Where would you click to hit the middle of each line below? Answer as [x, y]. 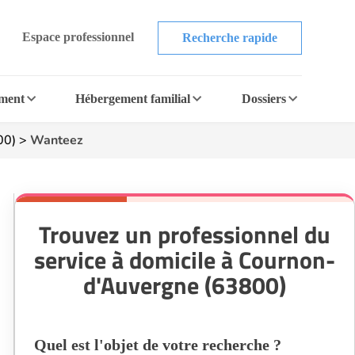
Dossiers [263, 99]
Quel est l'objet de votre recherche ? [158, 345]
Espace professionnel [78, 36]
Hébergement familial [133, 99]
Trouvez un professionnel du [185, 235]
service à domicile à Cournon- [185, 260]
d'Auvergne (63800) [185, 285]
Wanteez [57, 140]
